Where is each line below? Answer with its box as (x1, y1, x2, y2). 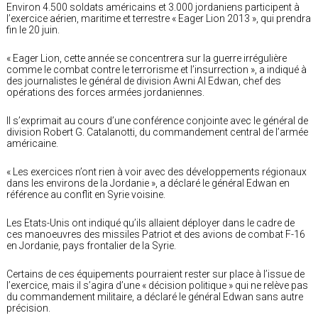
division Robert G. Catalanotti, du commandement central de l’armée (6, 126, 308, 138)
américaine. (6, 137, 60, 149)
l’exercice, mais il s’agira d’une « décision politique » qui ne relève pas (6, 279, 308, 291)
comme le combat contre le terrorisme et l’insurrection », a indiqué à (6, 63, 307, 75)
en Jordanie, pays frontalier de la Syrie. (6, 239, 178, 251)
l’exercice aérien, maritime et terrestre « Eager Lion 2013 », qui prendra (6, 12, 311, 24)
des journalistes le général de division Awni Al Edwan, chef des (6, 75, 281, 87)
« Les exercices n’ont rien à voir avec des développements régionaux (6, 165, 307, 177)
